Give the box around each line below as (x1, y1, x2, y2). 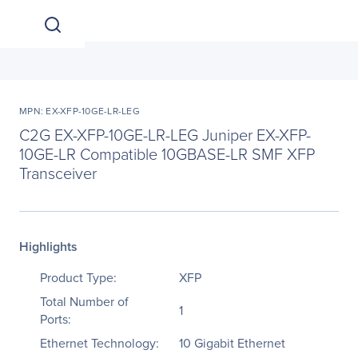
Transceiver (19, 161, 97, 184)
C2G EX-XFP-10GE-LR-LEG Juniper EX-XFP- (19, 123, 311, 145)
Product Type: (40, 268, 117, 286)
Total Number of (40, 292, 129, 310)
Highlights (19, 237, 78, 256)
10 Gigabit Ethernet (179, 334, 285, 352)
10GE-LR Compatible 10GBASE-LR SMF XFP (19, 142, 315, 165)
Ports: (40, 310, 71, 328)
